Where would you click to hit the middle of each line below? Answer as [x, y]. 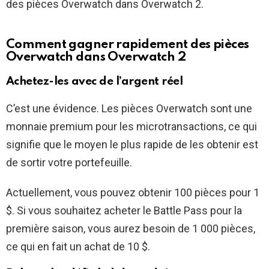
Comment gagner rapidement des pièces [128, 44]
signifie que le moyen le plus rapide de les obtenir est [132, 144]
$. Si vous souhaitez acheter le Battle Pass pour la [124, 210]
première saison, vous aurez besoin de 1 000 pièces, [131, 228]
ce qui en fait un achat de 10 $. [78, 246]
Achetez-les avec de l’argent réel [95, 81]
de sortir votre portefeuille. [69, 162]
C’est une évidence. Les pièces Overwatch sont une [129, 108]
